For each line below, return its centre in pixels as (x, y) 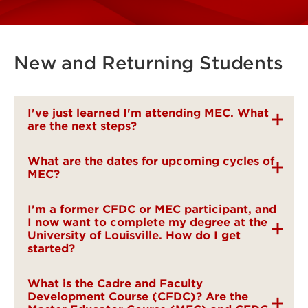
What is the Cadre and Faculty (115, 284)
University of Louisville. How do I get (134, 235)
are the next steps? (82, 126)
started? (51, 249)
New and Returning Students (148, 63)
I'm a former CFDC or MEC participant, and (152, 209)
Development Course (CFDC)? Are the (138, 297)
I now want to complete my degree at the (147, 222)
